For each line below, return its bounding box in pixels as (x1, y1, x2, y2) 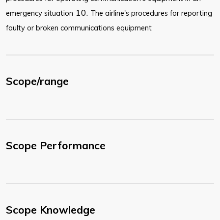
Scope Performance (6, 139, 106, 152)
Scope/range (6, 75, 69, 88)
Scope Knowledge (6, 203, 95, 217)
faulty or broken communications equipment (6, 23, 152, 33)
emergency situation (6, 8, 73, 18)
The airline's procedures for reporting (90, 8, 212, 18)
